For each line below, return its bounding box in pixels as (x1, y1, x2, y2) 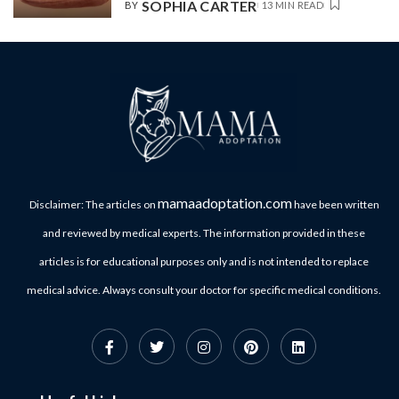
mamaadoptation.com (157, 194, 292, 212)
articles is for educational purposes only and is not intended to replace (39, 255, 369, 269)
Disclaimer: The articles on (28, 198, 158, 212)
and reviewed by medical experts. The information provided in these (43, 226, 365, 240)
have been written (291, 198, 379, 212)
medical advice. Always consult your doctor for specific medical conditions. (27, 283, 381, 297)
